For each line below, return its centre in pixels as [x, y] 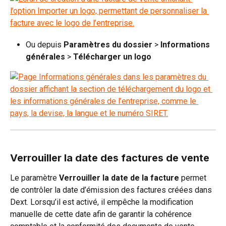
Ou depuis [45, 45]
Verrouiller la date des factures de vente [110, 158]
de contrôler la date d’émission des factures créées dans [112, 190]
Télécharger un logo [112, 57]
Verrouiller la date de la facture [119, 178]
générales [45, 57]
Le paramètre [35, 178]
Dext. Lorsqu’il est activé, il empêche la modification [103, 202]
